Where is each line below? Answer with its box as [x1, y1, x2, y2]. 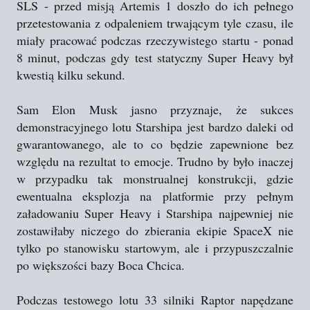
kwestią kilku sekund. [17, 66, 125, 83]
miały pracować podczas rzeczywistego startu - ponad [17, 32, 293, 48]
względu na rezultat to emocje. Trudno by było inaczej [17, 153, 293, 170]
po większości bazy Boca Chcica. [17, 257, 185, 273]
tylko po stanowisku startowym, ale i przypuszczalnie [17, 239, 293, 256]
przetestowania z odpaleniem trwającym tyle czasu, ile [17, 15, 293, 31]
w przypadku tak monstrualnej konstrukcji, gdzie [17, 170, 293, 187]
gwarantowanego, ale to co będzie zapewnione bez [17, 136, 293, 152]
